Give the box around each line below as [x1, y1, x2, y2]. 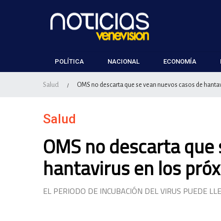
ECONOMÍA [163, 58, 196, 65]
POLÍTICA [55, 58, 84, 65]
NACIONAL [108, 58, 140, 65]
